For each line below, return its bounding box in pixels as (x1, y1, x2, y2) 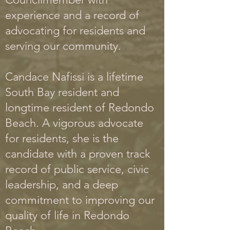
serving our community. (5, 39, 121, 53)
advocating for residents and (5, 24, 145, 37)
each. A (12, 116, 53, 130)
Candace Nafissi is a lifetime (5, 70, 143, 84)
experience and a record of (5, 8, 139, 22)
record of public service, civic (5, 162, 149, 176)
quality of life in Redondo (5, 208, 129, 222)
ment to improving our (43, 193, 155, 207)
